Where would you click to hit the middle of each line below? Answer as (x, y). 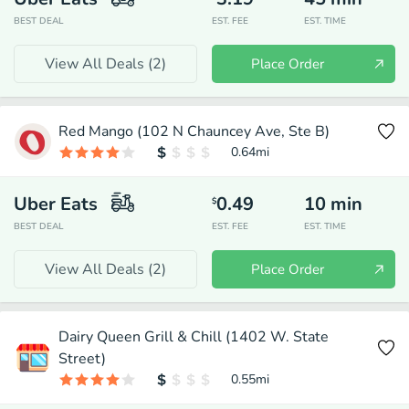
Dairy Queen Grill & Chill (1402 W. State (194, 337)
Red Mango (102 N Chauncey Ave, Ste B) (194, 131)
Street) (82, 359)
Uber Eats (56, 204)
